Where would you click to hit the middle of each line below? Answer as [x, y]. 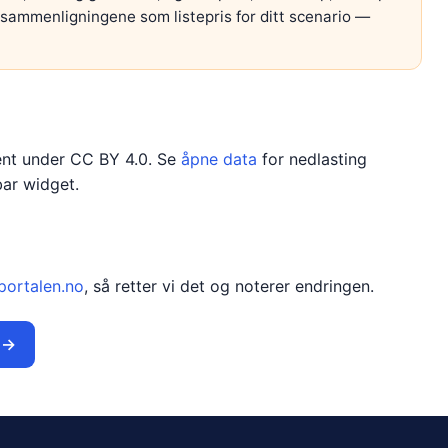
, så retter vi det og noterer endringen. [228, 285]
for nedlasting [311, 158]
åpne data [218, 158]
